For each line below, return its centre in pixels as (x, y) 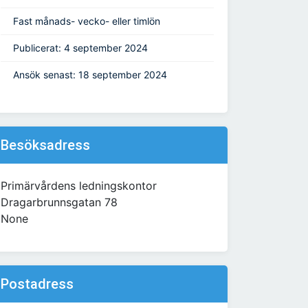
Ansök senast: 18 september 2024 (90, 75)
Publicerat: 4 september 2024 (80, 48)
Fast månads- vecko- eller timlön (87, 21)
